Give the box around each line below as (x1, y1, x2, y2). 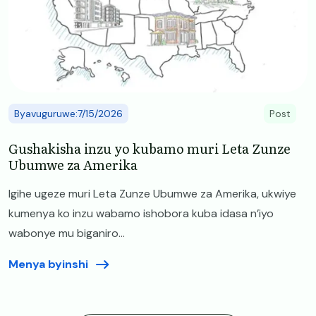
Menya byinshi (8, 256, 88, 272)
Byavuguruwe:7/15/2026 (14, 107, 123, 120)
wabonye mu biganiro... (8, 225, 125, 241)
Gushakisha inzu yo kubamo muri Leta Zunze (8, 138, 291, 158)
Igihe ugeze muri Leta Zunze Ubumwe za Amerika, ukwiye (8, 186, 296, 201)
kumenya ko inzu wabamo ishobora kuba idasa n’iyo (8, 205, 274, 221)
